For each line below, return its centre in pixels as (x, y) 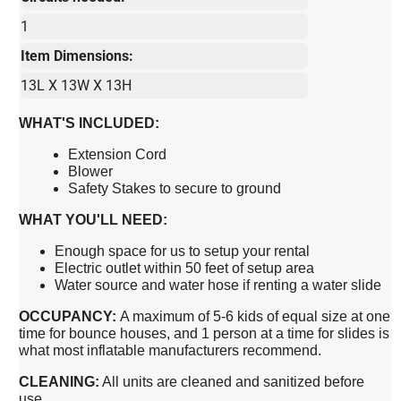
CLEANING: (60, 381)
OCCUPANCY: (70, 316)
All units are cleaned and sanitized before (232, 381)
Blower (91, 171)
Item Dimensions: (77, 55)
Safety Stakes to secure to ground (175, 188)
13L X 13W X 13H (77, 85)
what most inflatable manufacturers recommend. (171, 350)
